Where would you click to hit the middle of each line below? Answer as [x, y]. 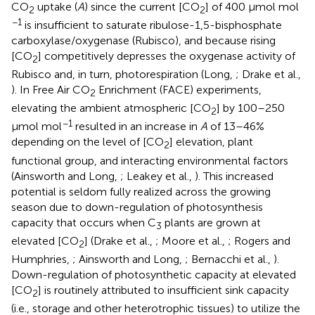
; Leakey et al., [157, 176]
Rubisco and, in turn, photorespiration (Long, [123, 75]
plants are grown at [211, 222]
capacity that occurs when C [84, 222]
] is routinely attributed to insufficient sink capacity [163, 290]
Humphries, [42, 259]
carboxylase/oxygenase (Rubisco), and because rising [143, 40]
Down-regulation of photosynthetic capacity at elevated [154, 275]
